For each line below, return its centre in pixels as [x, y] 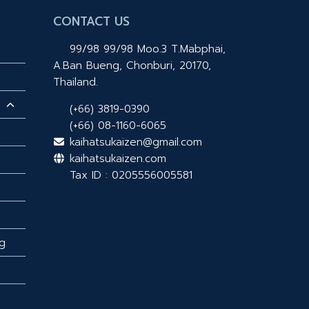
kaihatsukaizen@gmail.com [134, 142]
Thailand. [75, 82]
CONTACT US [91, 21]
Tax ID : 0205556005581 [129, 175]
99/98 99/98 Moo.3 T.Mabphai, [146, 49]
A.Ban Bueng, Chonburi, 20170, [132, 65]
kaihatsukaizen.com [116, 158]
